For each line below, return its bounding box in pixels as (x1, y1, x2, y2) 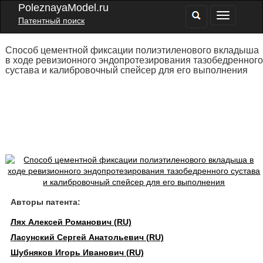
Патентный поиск (18, 16, 85, 25)
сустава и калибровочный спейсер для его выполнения (5, 65, 248, 75)
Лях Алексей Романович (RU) (10, 217, 131, 227)
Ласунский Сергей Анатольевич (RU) (10, 232, 164, 242)
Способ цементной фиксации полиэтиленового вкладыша (5, 45, 259, 55)
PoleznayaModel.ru (18, 2, 109, 14)
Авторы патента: (10, 197, 80, 207)
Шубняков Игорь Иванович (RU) (10, 248, 144, 257)
